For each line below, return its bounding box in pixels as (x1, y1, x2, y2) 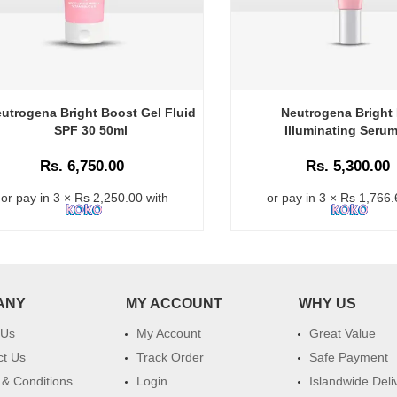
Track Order (136, 349, 204, 364)
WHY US (298, 295, 356, 311)
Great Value (308, 325, 376, 340)
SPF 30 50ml (54, 122, 128, 137)
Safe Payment (308, 349, 388, 364)
